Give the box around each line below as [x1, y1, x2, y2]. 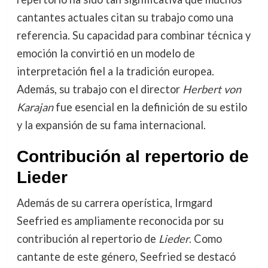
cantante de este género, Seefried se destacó [16, 249, 236, 263]
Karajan [16, 100, 53, 114]
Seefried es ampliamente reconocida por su [16, 214, 224, 227]
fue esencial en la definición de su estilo [53, 100, 247, 114]
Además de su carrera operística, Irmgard [16, 196, 212, 209]
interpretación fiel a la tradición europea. [16, 64, 214, 78]
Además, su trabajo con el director [16, 82, 182, 96]
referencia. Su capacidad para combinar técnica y [16, 28, 251, 42]
